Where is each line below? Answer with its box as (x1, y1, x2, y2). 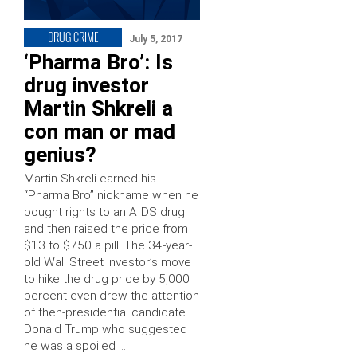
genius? (24, 142, 96, 167)
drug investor (24, 73, 149, 97)
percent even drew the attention (24, 288, 199, 303)
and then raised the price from (24, 221, 188, 236)
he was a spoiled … (24, 338, 126, 353)
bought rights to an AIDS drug (24, 204, 185, 219)
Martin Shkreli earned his (24, 171, 156, 186)
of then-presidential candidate (24, 304, 186, 320)
